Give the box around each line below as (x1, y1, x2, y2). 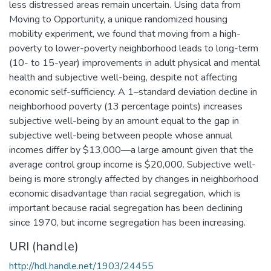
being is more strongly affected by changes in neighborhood (9, 172, 258, 186)
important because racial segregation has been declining (9, 201, 243, 215)
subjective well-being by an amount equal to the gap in (9, 114, 239, 128)
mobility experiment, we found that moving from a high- (9, 27, 241, 41)
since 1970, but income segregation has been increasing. (9, 215, 246, 229)
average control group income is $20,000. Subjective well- (9, 157, 256, 171)
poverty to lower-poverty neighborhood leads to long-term (9, 41, 258, 55)
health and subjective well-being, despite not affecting (9, 70, 237, 84)
